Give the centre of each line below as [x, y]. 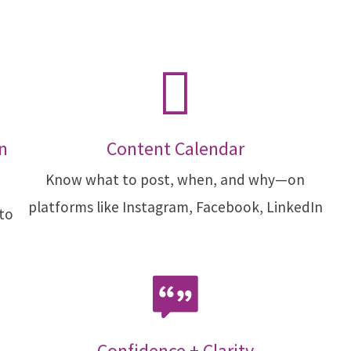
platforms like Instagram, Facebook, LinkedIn [175, 207]
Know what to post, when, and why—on [175, 179]
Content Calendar [175, 148]
